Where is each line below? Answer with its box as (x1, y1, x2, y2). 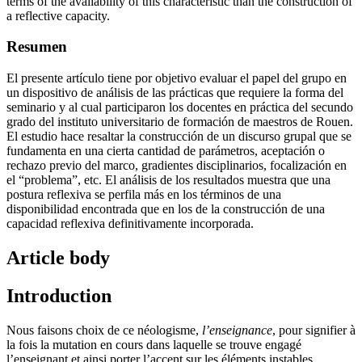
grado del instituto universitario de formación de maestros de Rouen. (6, 115, 353, 129)
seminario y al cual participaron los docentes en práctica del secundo (6, 100, 353, 115)
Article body (6, 247, 110, 269)
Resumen (6, 38, 67, 56)
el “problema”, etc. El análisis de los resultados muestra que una (6, 173, 330, 187)
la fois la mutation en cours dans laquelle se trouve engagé (6, 337, 301, 351)
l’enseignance (202, 322, 272, 337)
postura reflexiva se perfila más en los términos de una (6, 187, 281, 202)
